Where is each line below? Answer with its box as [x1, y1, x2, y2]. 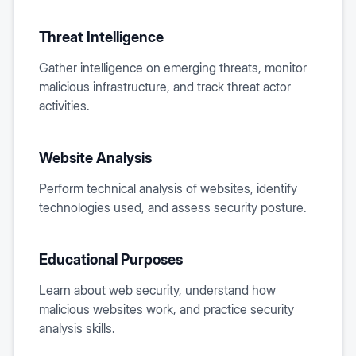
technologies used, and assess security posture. [39, 199, 307, 215]
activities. [39, 98, 90, 114]
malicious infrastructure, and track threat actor [39, 79, 291, 95]
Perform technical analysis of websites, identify [39, 180, 297, 196]
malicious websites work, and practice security [39, 301, 294, 317]
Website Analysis [39, 149, 152, 166]
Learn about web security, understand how [39, 282, 276, 298]
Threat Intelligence [39, 29, 164, 45]
